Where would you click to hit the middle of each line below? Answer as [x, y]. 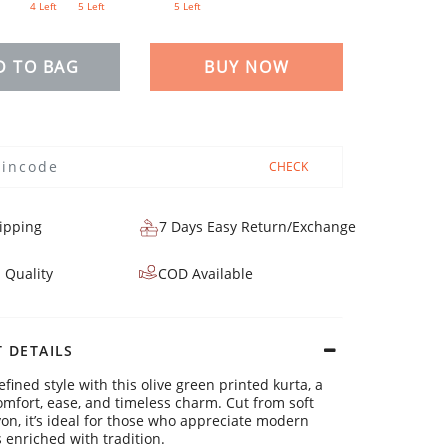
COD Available [206, 273]
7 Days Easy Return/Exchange [258, 226]
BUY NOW [247, 66]
